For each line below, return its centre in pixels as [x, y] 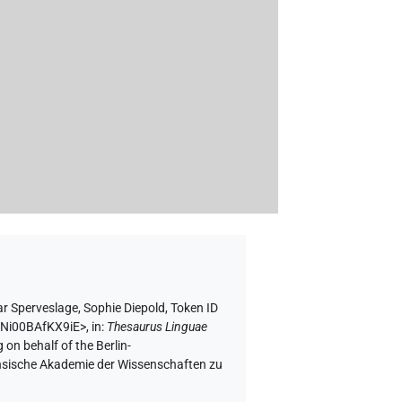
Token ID [195, 309]
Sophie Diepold [125, 309]
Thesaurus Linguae [157, 328]
